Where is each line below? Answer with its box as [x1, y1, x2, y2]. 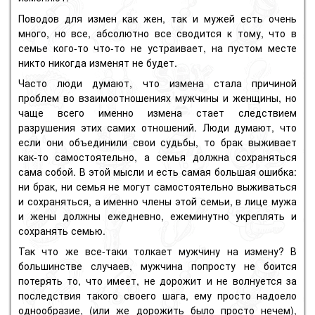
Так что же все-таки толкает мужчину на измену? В [18, 244, 297, 259]
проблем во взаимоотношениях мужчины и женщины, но [18, 90, 297, 105]
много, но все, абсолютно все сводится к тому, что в [18, 25, 297, 40]
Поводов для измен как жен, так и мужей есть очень [18, 11, 297, 25]
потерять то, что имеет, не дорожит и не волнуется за [18, 274, 297, 288]
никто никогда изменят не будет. [18, 55, 177, 70]
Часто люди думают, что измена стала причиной [18, 75, 297, 90]
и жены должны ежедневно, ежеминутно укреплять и [18, 208, 297, 223]
